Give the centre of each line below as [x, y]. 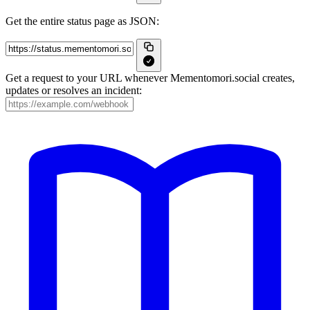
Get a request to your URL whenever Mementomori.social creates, [150, 78]
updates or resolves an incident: [74, 90]
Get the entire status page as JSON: [82, 21]
